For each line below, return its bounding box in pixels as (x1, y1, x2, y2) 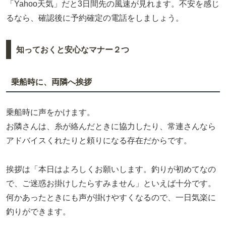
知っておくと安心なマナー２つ (16, 45, 129, 54)
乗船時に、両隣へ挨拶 (11, 77, 92, 86)
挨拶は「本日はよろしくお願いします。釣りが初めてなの (6, 165, 216, 174)
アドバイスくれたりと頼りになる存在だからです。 (6, 136, 192, 145)
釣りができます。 (6, 207, 71, 216)
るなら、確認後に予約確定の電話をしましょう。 (6, 14, 184, 23)
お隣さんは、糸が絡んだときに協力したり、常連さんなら (6, 122, 216, 131)
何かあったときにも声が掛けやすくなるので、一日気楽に (6, 193, 216, 202)
